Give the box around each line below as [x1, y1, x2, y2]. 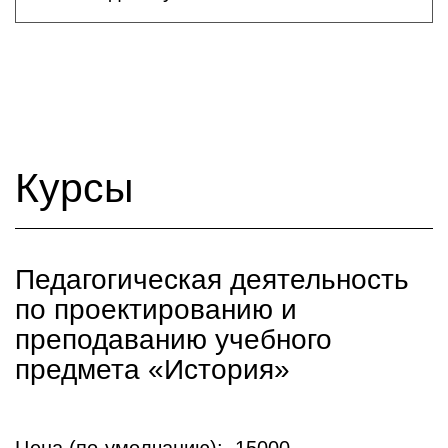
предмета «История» [15, 354, 290, 385]
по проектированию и [15, 294, 297, 325]
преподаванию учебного [15, 324, 332, 355]
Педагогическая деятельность [15, 264, 409, 295]
